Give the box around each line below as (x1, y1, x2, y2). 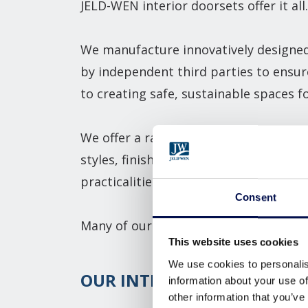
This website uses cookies (168, 236, 298, 248)
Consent (235, 191, 276, 203)
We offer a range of (80, 129, 198, 146)
